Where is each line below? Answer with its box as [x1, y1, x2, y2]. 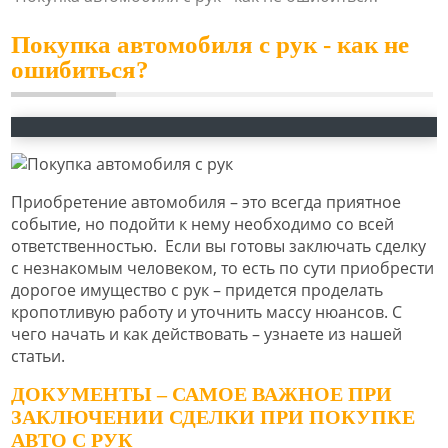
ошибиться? [11, 55, 149, 83]
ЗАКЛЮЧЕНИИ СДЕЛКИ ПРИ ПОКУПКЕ [11, 406, 415, 429]
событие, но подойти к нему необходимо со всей [11, 212, 394, 235]
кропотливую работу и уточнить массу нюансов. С [11, 300, 402, 323]
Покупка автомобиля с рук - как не [11, 30, 409, 58]
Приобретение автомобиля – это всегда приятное [11, 190, 401, 213]
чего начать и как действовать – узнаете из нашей [11, 322, 402, 345]
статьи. [11, 344, 65, 367]
